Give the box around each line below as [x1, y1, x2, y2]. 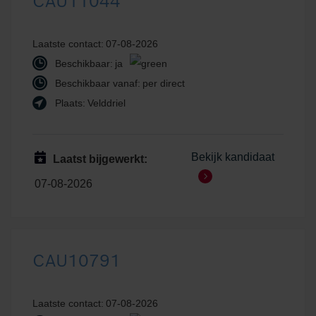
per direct [142, 77, 185, 89]
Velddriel [87, 97, 126, 109]
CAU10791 [32, 249, 121, 272]
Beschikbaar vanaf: [52, 77, 140, 89]
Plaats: [52, 97, 85, 109]
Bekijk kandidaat [190, 150, 274, 163]
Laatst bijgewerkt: [52, 152, 147, 165]
